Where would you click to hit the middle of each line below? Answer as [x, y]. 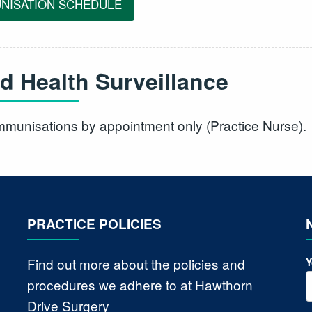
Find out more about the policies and [136, 263]
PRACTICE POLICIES [94, 224]
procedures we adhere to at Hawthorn [140, 284]
